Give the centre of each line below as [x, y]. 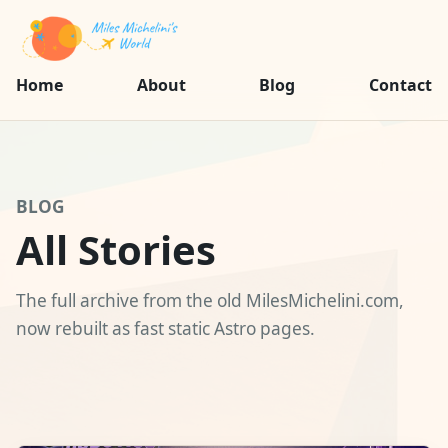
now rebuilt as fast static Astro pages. [165, 328]
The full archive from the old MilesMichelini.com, [210, 300]
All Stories [116, 249]
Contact [400, 84]
